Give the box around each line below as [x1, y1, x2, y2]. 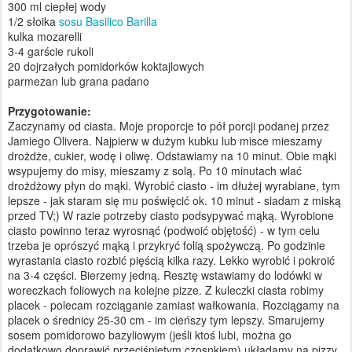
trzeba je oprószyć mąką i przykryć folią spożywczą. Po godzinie [8, 236, 325, 253]
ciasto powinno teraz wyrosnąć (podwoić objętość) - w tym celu [8, 222, 320, 238]
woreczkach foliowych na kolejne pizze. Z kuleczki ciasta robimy [8, 281, 324, 298]
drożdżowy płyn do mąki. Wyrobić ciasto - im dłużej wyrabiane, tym [8, 177, 340, 193]
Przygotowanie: [8, 102, 91, 119]
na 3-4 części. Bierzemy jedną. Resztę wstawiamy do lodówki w [8, 266, 322, 283]
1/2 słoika [8, 13, 59, 29]
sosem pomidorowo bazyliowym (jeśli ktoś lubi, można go [8, 326, 291, 343]
